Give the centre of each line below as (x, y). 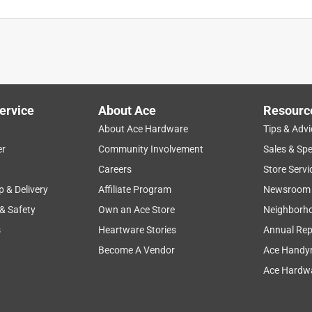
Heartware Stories (138, 229)
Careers (115, 169)
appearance (255, 158)
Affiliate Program (135, 189)
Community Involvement (151, 149)
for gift (77, 158)
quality (136, 158)
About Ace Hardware (143, 128)
